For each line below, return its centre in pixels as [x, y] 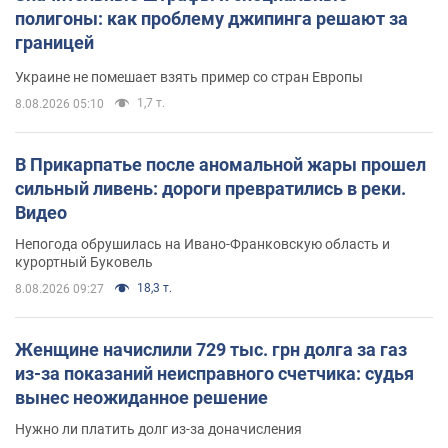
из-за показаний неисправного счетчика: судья [214, 373]
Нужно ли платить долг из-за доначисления [158, 428]
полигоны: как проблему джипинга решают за [211, 18]
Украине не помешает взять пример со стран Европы [189, 76]
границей [54, 42]
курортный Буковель [84, 261]
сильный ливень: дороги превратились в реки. [210, 188]
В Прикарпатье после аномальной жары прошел [220, 164]
